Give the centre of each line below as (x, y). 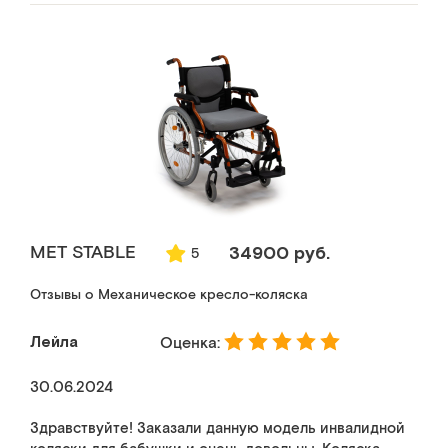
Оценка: (192, 343)
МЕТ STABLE (83, 252)
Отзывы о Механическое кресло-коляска (169, 295)
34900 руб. (279, 252)
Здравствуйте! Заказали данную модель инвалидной (217, 428)
